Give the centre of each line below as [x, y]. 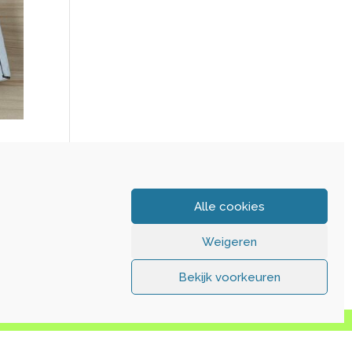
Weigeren [229, 242]
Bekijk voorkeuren [229, 277]
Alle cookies [229, 206]
